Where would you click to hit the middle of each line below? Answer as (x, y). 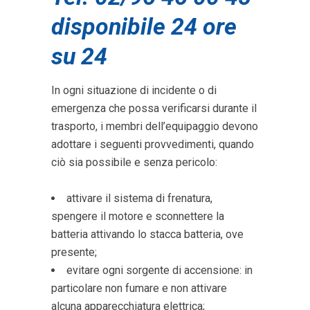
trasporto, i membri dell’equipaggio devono (155, 126)
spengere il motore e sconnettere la (138, 216)
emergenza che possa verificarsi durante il (154, 108)
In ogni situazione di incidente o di (134, 90)
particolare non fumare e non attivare (139, 288)
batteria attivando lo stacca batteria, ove (147, 234)
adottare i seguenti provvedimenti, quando (153, 144)
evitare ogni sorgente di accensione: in (159, 270)
